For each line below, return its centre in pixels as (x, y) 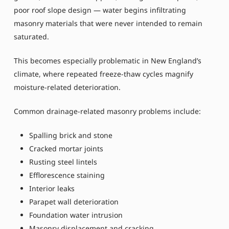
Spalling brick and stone (71, 135)
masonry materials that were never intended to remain (108, 23)
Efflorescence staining (67, 175)
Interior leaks (52, 188)
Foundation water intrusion (76, 215)
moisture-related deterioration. (67, 87)
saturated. (31, 36)
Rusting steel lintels (63, 162)
